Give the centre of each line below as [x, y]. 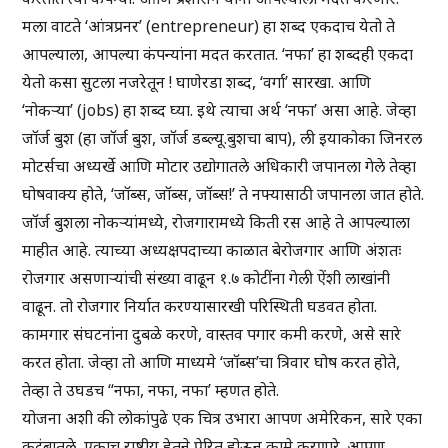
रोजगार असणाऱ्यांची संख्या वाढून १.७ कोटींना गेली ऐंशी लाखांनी [206, 278]
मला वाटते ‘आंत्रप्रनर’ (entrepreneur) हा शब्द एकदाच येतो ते [209, 26]
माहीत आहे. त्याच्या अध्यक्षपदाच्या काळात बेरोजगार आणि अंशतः [212, 250]
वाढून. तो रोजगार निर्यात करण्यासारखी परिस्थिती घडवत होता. [200, 306]
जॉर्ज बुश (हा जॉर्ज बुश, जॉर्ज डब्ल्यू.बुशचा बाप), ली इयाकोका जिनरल [222, 138]
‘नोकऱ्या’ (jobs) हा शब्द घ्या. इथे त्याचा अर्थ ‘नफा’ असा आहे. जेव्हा [219, 110]
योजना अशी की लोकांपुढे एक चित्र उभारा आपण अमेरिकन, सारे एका [222, 418]
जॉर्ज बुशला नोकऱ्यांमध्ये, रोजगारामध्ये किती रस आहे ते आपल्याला [216, 222]
